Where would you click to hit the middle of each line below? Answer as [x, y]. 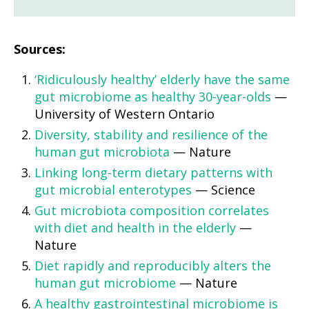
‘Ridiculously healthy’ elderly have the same [162, 79]
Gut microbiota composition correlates [152, 210]
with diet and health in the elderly [135, 228]
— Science [223, 190]
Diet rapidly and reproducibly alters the [153, 266]
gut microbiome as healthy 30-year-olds [153, 97]
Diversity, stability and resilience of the [151, 134]
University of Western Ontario [124, 114]
